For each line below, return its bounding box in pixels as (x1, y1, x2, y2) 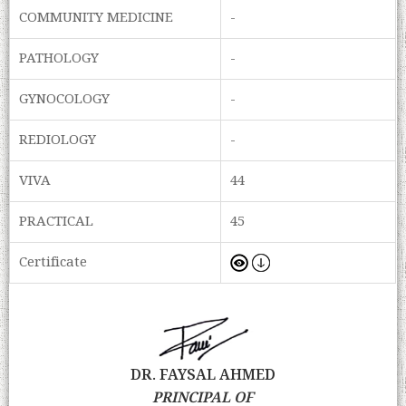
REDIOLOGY (19, 130, 97, 152)
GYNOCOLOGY (19, 89, 111, 111)
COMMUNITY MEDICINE (19, 7, 174, 30)
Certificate (19, 252, 88, 275)
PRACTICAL (19, 211, 94, 234)
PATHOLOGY (19, 48, 100, 71)
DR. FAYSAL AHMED (130, 363, 275, 387)
